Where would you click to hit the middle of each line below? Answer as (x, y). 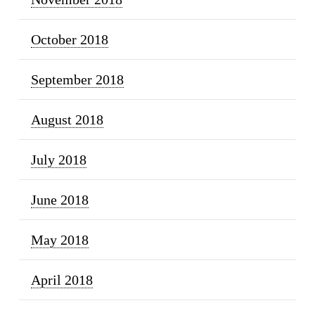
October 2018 (69, 39)
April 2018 (62, 279)
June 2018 (59, 199)
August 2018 (67, 119)
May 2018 (59, 239)
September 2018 (77, 79)
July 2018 (58, 159)
